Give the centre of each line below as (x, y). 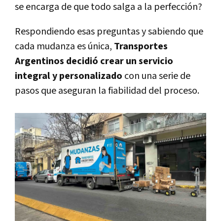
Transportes (141, 46)
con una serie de (156, 76)
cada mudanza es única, (64, 46)
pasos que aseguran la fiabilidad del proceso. (107, 91)
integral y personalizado (69, 76)
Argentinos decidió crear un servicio (94, 61)
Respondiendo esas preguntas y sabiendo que (109, 31)
